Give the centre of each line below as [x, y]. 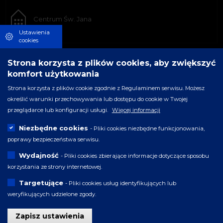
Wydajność [39, 155]
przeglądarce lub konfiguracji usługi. [58, 110]
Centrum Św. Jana [63, 19]
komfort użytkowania [53, 74]
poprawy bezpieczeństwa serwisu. [54, 139]
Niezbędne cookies [53, 128]
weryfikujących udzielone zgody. [52, 194]
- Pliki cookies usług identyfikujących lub [120, 183]
